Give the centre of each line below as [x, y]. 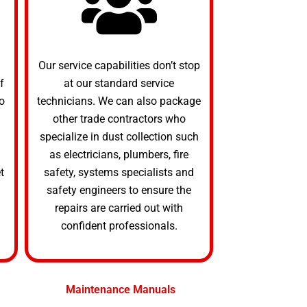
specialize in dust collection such [119, 136]
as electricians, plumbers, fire [119, 154]
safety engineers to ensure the [119, 190]
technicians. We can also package [119, 101]
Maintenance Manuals [120, 290]
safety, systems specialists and [119, 172]
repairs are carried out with [119, 208]
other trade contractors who [119, 119]
